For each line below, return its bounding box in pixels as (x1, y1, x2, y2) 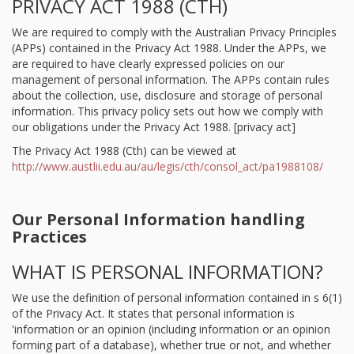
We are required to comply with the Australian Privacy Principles (12, 24, 337, 40)
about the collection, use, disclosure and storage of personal (12, 88, 322, 103)
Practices (12, 226, 87, 247)
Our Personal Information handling (12, 209, 305, 230)
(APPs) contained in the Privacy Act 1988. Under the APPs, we (12, 40, 326, 55)
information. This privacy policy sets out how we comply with (12, 104, 323, 119)
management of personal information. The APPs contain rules (12, 72, 330, 87)
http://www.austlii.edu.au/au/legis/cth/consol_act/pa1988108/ (12, 159, 323, 174)
